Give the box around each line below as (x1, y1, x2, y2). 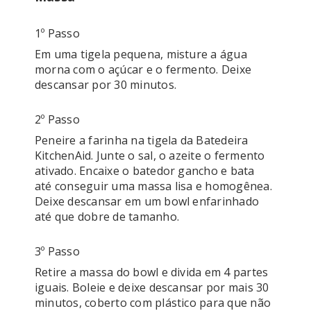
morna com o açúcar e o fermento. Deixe (35, 62, 255, 77)
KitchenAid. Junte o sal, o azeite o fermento (35, 148, 268, 163)
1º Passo (35, 26, 80, 41)
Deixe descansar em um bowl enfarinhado (35, 194, 262, 209)
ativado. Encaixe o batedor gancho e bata (35, 163, 258, 178)
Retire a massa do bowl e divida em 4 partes (35, 264, 271, 280)
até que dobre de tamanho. (35, 209, 183, 224)
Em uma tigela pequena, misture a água (35, 47, 251, 62)
